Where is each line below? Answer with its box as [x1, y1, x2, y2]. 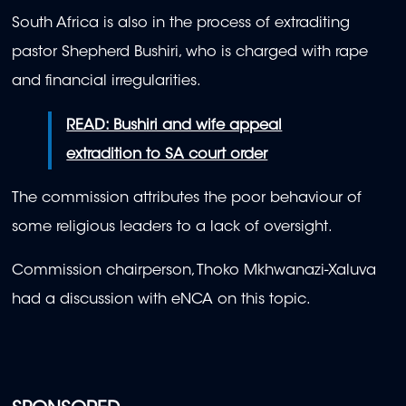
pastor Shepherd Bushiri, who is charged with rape [12, 45, 368, 61]
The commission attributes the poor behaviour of [12, 191, 362, 207]
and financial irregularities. [12, 74, 201, 90]
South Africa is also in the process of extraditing [12, 16, 350, 32]
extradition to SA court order [66, 147, 268, 162]
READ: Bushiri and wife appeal [66, 118, 283, 133]
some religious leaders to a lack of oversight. [12, 220, 333, 236]
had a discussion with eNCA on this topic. [12, 293, 311, 308]
